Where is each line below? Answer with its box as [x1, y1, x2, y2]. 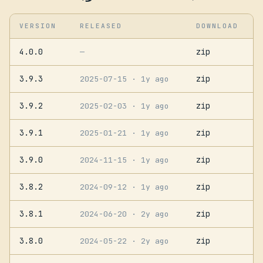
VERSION [19, 21, 57, 30]
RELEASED [80, 21, 123, 30]
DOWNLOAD [196, 21, 239, 30]
